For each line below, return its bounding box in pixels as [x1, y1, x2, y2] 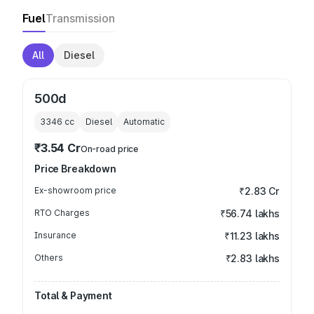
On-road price [80, 144, 139, 154]
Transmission [46, 11, 115, 25]
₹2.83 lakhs [225, 252, 280, 264]
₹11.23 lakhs [224, 230, 280, 242]
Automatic [123, 116, 165, 127]
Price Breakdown [34, 163, 116, 175]
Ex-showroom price [34, 185, 116, 196]
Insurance [34, 230, 76, 240]
